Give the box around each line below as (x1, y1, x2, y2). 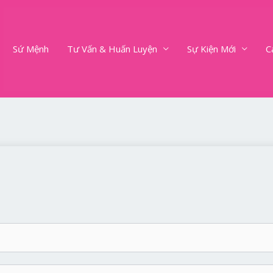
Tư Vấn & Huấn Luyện (67, 42, 157, 55)
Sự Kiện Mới (187, 42, 236, 55)
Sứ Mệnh (13, 42, 49, 55)
